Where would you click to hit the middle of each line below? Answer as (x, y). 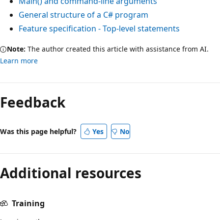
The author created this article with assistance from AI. (117, 49)
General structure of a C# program (83, 14)
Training (28, 203)
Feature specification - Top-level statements (99, 28)
